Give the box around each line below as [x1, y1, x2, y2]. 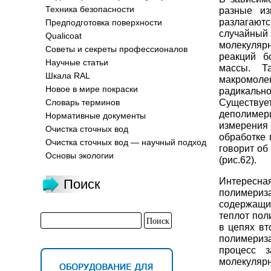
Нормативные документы [45, 111, 146, 120]
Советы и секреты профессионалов [45, 44, 188, 54]
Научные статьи [45, 57, 108, 67]
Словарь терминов [45, 97, 120, 107]
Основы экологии [45, 151, 114, 160]
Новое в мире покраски [45, 84, 138, 94]
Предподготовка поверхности [45, 18, 162, 27]
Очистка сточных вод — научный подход [45, 137, 206, 147]
